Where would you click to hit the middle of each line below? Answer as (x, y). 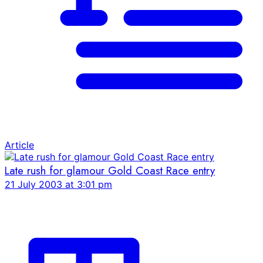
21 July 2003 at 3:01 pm (58, 184)
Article (19, 145)
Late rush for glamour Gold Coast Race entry (110, 170)
